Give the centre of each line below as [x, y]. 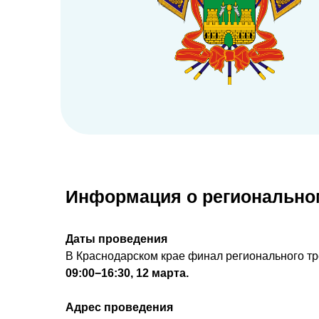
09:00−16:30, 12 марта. [127, 273]
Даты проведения [116, 239]
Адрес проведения [119, 307]
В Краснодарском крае [127, 256]
